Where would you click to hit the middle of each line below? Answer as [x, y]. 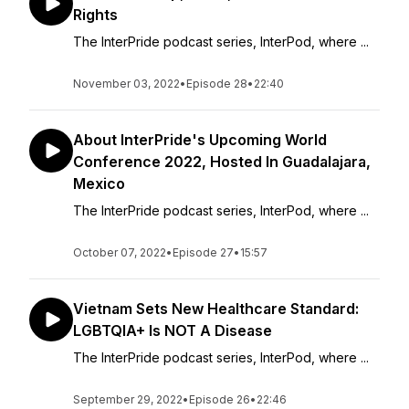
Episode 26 [220, 399]
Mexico [99, 184]
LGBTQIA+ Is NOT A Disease [173, 330]
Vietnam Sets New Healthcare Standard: [216, 309]
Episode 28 [217, 84]
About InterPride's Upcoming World [200, 140]
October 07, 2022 [120, 252]
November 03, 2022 [126, 84]
